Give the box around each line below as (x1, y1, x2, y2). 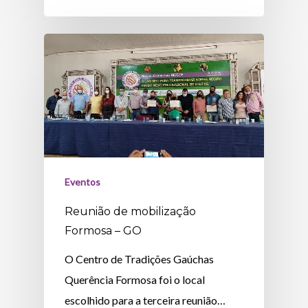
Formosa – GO (65, 224, 142, 238)
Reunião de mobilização (65, 205, 197, 219)
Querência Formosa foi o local (65, 273, 206, 287)
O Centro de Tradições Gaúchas (65, 252, 214, 266)
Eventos (65, 176, 101, 188)
